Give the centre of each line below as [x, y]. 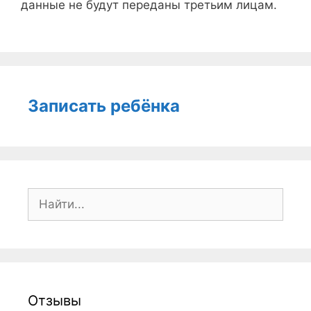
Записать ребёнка [104, 106]
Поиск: [46, 196]
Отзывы [54, 301]
